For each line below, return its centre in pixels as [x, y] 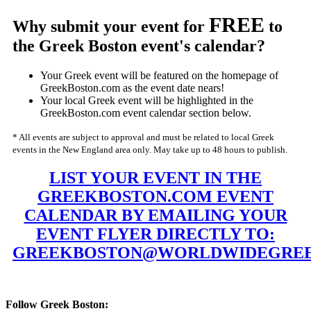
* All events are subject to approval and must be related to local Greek [143, 137]
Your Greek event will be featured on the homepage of [159, 75]
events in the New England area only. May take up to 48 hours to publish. [150, 149]
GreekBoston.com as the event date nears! [132, 87]
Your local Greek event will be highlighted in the [147, 100]
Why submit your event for [111, 26]
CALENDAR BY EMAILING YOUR [155, 216]
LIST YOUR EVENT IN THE [155, 178]
